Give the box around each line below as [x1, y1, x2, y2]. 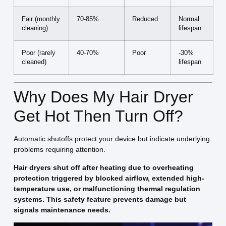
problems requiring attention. [13, 145, 105, 154]
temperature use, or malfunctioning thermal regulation [13, 184, 200, 193]
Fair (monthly [21, 16, 60, 23]
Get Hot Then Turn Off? [13, 107, 183, 126]
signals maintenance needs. [13, 205, 110, 214]
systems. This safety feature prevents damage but [13, 195, 186, 203]
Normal [178, 16, 199, 23]
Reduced [132, 16, 158, 23]
